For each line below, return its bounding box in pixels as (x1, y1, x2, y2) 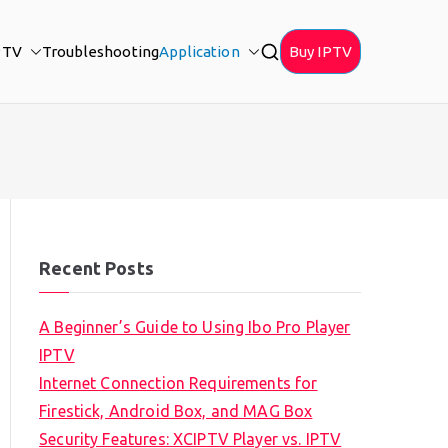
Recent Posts (39, 258, 154, 279)
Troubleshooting (41, 43, 160, 60)
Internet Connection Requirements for (39, 374, 318, 393)
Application (159, 43, 240, 60)
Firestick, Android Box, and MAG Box (39, 402, 313, 421)
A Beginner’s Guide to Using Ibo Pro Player (39, 318, 351, 337)
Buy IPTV (288, 43, 352, 60)
